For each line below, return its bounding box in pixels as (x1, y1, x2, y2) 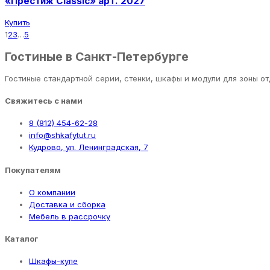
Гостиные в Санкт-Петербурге (5, 49, 189, 64)
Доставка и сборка (29, 199, 105, 209)
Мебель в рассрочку (29, 211, 110, 221)
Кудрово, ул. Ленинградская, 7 (29, 142, 148, 152)
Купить (5, 17, 30, 28)
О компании (29, 187, 75, 197)
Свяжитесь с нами (5, 96, 83, 106)
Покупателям (5, 165, 61, 175)
